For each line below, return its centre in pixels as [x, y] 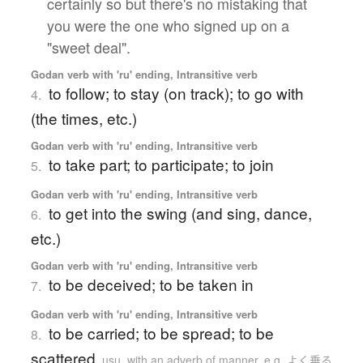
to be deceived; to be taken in [151, 284]
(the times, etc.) [83, 117]
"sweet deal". [88, 47]
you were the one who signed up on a [168, 25]
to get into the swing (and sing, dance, [180, 212]
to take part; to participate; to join [161, 164]
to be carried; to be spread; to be [161, 332]
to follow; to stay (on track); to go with [176, 92]
